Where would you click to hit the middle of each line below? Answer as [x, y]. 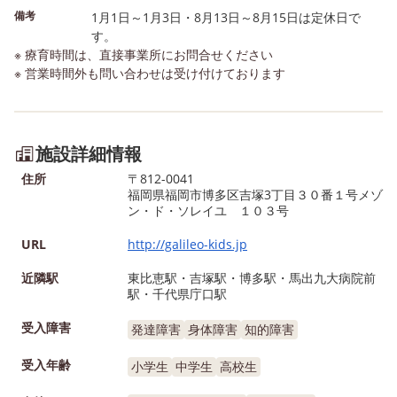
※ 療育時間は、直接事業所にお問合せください [144, 54]
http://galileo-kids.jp [187, 244]
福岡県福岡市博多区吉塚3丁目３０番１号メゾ [255, 194]
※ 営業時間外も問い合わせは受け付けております [150, 73]
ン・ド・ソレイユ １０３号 [208, 210]
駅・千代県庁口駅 [177, 293]
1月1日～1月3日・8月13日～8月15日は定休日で [226, 17]
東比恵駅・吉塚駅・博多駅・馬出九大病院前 [252, 277]
